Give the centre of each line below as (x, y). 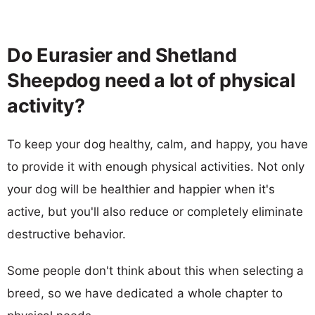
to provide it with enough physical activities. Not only (156, 166)
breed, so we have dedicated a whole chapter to (145, 293)
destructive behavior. (66, 234)
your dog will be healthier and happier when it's (141, 189)
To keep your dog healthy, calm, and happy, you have (157, 144)
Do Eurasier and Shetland (122, 55)
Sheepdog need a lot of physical (151, 80)
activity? (46, 105)
